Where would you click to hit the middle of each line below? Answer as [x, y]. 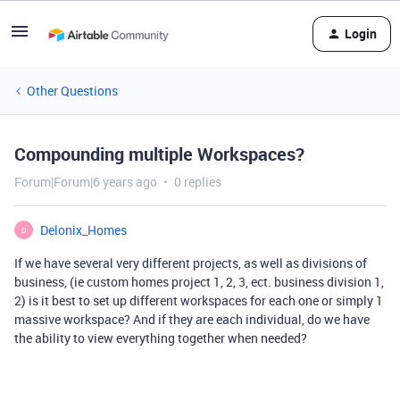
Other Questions [72, 91]
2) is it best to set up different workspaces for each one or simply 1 [199, 300]
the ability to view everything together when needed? [161, 338]
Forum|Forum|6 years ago [86, 182]
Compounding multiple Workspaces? [159, 154]
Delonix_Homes [83, 230]
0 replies [198, 182]
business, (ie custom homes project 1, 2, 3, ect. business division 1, [199, 282]
